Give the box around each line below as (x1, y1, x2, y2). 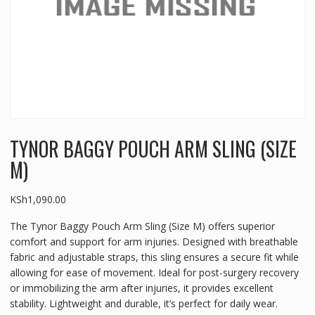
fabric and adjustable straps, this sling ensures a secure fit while (9, 250, 299, 264)
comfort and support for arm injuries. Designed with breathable (9, 235, 298, 249)
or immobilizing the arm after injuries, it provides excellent (9, 281, 274, 295)
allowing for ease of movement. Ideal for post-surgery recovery (9, 266, 299, 280)
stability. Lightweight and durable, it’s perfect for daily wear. (9, 297, 278, 311)
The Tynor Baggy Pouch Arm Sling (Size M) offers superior (9, 219, 275, 233)
